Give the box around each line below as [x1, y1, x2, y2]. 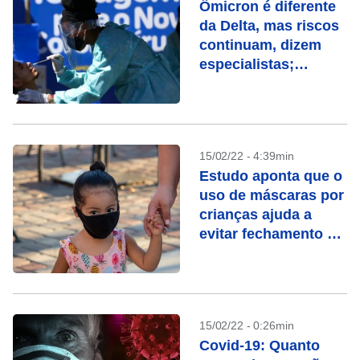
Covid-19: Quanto [199, 337, 320, 354]
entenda [199, 76, 255, 92]
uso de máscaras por [199, 187, 344, 203]
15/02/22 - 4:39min [199, 149, 294, 162]
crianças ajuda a [199, 207, 312, 223]
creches [199, 245, 254, 261]
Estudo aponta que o [199, 168, 342, 184]
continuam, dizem [199, 37, 321, 53]
